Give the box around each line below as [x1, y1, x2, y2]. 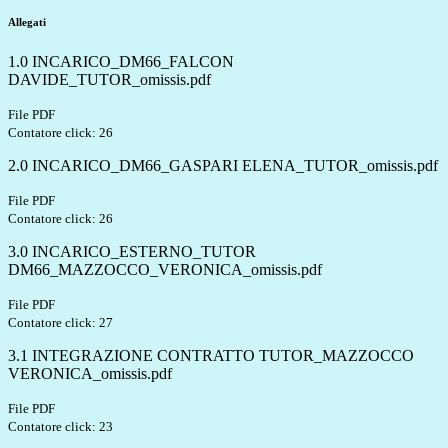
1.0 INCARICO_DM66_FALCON [8, 53, 234, 71]
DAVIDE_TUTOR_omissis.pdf [8, 71, 211, 89]
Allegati [8, 16, 46, 29]
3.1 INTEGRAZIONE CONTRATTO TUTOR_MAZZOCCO [8, 347, 414, 365]
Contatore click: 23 [8, 419, 113, 435]
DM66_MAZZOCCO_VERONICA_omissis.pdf [8, 261, 322, 279]
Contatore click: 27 [8, 315, 113, 331]
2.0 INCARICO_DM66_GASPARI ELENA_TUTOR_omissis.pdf [8, 157, 438, 175]
